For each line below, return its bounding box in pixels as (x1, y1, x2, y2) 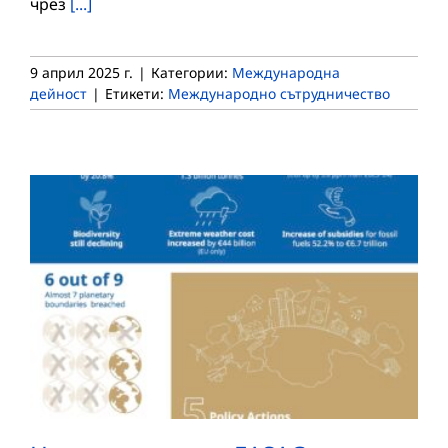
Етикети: (105, 83, 168, 103)
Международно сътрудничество (168, 83, 390, 103)
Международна (232, 62, 340, 82)
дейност (30, 83, 87, 103)
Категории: (151, 62, 232, 82)
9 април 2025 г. (30, 62, 133, 82)
